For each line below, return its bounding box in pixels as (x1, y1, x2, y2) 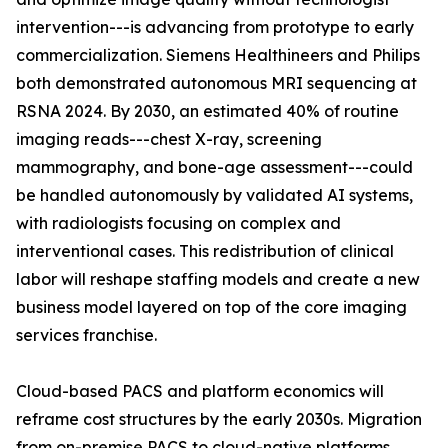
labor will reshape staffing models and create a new (16, 269, 420, 290)
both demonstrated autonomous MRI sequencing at (16, 73, 417, 94)
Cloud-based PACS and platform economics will (16, 381, 384, 402)
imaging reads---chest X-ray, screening (16, 129, 322, 150)
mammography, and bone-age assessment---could (16, 157, 413, 178)
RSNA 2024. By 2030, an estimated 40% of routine (16, 101, 399, 122)
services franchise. (16, 325, 157, 346)
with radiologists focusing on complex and (16, 213, 341, 234)
